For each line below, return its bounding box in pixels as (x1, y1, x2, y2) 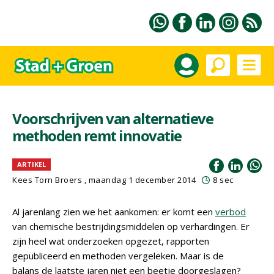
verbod (215, 206, 246, 218)
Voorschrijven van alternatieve (12, 108, 213, 128)
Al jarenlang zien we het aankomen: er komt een (12, 206, 215, 218)
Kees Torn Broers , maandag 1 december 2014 (12, 174, 196, 185)
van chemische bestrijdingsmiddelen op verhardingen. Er (12, 220, 250, 232)
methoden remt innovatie (12, 125, 182, 146)
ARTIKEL (17, 160, 46, 169)
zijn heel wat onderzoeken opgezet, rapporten (12, 235, 209, 247)
